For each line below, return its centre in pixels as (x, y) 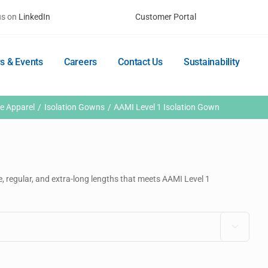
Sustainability (211, 62)
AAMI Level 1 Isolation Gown (167, 107)
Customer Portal (165, 17)
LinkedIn (35, 17)
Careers (80, 62)
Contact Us (140, 62)
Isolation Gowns (74, 107)
